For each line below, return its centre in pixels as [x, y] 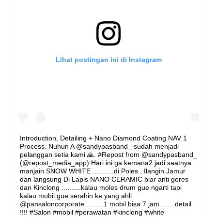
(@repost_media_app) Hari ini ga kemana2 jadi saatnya [106, 163]
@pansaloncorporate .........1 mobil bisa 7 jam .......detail [106, 204]
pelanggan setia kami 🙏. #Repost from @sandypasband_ [108, 155]
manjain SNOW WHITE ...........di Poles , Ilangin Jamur [103, 171]
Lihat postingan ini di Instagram [108, 60]
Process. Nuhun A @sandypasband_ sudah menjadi [99, 147]
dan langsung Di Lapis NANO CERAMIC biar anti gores [104, 179]
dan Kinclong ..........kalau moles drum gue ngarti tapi [101, 188]
